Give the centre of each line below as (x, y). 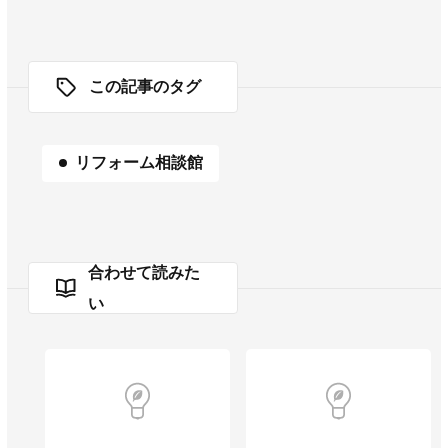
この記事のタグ (145, 87)
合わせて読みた (144, 273)
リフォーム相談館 (138, 162)
